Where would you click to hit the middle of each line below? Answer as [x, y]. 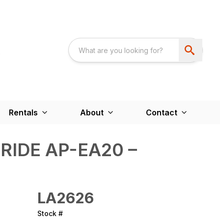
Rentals [23, 112]
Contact [162, 112]
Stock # [50, 213]
